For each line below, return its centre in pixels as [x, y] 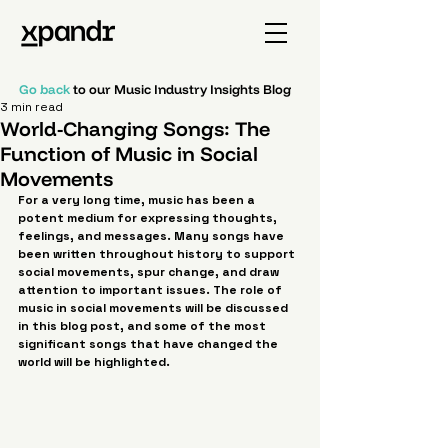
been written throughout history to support [158, 254]
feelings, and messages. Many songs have [152, 236]
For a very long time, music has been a [138, 200]
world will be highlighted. [94, 362]
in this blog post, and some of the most [143, 326]
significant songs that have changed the [149, 344]
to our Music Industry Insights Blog [180, 89]
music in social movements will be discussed [154, 308]
